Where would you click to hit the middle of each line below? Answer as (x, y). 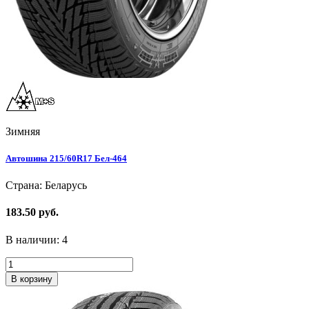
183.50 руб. (32, 212)
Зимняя (23, 131)
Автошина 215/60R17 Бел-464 (66, 158)
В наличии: (34, 239)
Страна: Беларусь (46, 186)
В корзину (32, 279)
